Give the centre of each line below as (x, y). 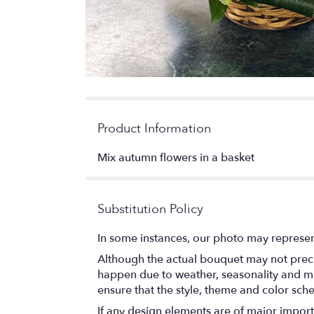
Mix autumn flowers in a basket (176, 157)
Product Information (154, 128)
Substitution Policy (150, 209)
